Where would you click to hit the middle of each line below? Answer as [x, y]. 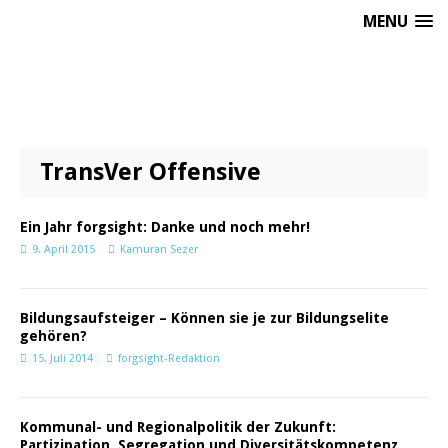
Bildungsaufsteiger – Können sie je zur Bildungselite [204, 318]
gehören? [53, 336]
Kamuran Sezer [159, 249]
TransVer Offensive [150, 172]
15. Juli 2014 [62, 358]
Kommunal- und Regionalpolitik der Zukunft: [178, 427]
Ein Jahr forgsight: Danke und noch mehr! [165, 227]
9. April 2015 [63, 249]
